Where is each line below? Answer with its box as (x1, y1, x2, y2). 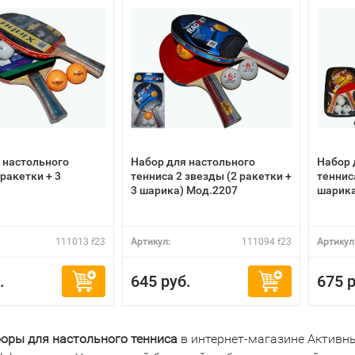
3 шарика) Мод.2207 (131, 184, 238, 197)
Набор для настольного (131, 155, 255, 168)
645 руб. (131, 272, 191, 291)
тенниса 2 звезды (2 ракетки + (131, 170, 292, 182)
